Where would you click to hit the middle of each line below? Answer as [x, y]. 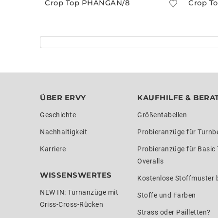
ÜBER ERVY [63, 97]
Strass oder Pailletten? [174, 212]
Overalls [150, 161]
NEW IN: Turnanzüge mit [79, 192]
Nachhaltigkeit [64, 132]
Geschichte [58, 115]
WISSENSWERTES [76, 175]
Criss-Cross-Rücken [72, 204]
